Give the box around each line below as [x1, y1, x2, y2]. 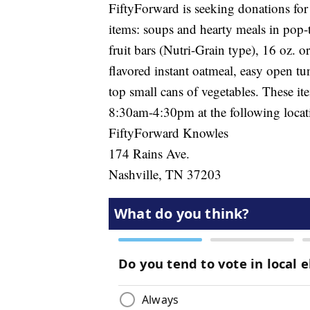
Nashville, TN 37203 [109, 165, 221, 183]
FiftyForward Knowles [109, 124, 228, 142]
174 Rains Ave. [109, 145, 190, 163]
